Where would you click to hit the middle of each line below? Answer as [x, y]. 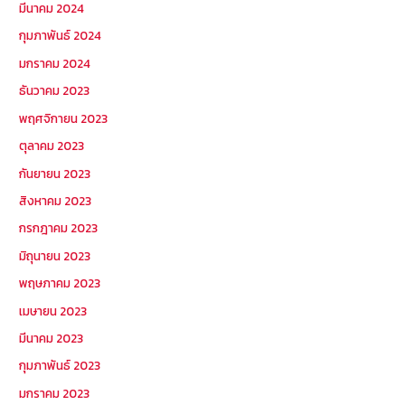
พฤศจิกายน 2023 [64, 118]
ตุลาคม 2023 [52, 146]
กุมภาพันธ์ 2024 [61, 36]
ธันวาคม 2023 [55, 91]
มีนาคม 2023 [52, 338]
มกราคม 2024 [55, 63]
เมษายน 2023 [53, 311]
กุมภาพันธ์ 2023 [60, 366]
